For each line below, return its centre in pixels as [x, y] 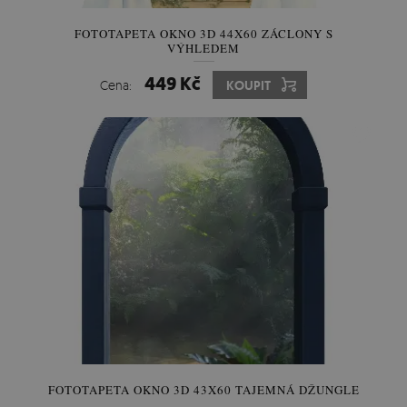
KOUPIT [248, 85]
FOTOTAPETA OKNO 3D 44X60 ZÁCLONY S [203, 34]
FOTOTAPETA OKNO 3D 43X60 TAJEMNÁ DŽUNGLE [203, 390]
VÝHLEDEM [203, 48]
